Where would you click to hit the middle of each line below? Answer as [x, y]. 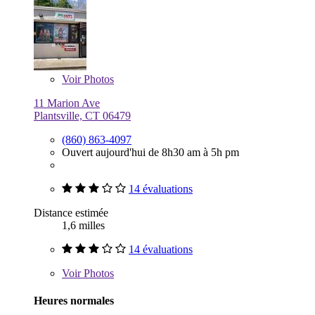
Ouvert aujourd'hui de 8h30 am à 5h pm [150, 152]
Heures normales [74, 300]
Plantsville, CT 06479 [82, 115]
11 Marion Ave [67, 103]
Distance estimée [71, 212]
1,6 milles [83, 225]
